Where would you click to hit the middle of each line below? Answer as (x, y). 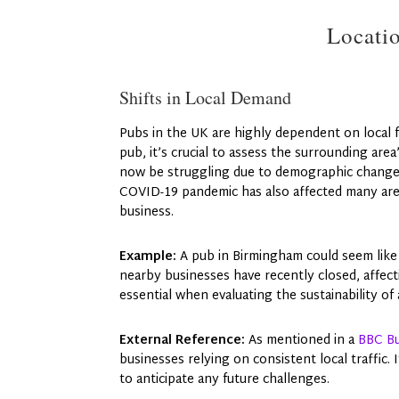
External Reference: (183, 340)
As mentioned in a (302, 340)
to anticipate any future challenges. (225, 379)
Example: (148, 256)
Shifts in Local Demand (206, 97)
